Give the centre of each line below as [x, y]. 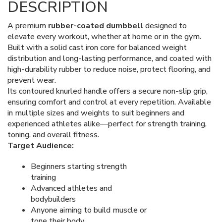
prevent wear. [32, 80]
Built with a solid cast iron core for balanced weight [97, 47]
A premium [27, 26]
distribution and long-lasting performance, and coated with [110, 58]
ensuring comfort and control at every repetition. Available [109, 102]
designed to [166, 26]
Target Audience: [41, 145]
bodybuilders [53, 199]
